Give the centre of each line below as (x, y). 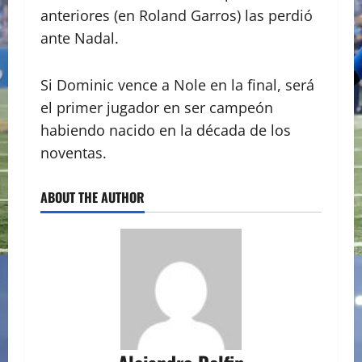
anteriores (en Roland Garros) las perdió (177, 16)
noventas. (74, 153)
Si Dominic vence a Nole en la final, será (177, 85)
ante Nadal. (82, 38)
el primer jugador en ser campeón (157, 108)
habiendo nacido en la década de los (166, 130)
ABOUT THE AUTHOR (93, 198)
